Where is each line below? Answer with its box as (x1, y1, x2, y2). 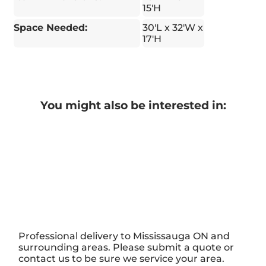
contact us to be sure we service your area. (18, 252, 225, 264)
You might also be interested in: (40, 98, 226, 112)
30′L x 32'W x (142, 21, 203, 33)
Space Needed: (14, 21, 88, 33)
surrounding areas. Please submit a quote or (18, 241, 235, 253)
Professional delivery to (18, 230, 134, 242)
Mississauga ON (133, 230, 209, 242)
